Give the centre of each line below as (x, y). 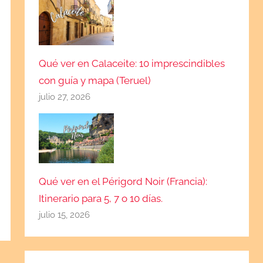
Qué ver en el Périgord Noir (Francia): (123, 182)
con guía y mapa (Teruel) (95, 81)
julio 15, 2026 (65, 215)
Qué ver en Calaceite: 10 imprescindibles (132, 64)
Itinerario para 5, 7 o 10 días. (101, 199)
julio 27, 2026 (65, 97)
